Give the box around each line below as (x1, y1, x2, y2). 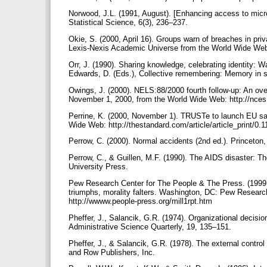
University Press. (69, 162, 131, 172)
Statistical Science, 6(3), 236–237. (69, 18, 190, 27)
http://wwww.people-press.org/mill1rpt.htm (69, 196, 215, 206)
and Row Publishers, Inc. (69, 247, 157, 257)
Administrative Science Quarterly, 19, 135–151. (69, 222, 234, 231)
